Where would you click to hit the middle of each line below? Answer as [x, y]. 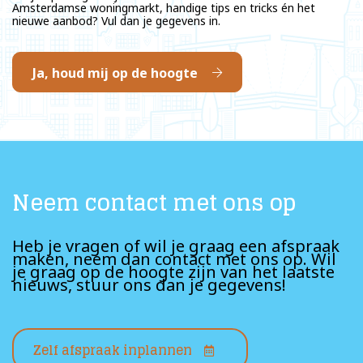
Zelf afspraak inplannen [113, 350]
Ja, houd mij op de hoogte [115, 73]
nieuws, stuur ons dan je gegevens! [149, 285]
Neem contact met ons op [154, 203]
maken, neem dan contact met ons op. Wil [174, 259]
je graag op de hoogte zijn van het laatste [173, 272]
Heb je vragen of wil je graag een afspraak [176, 246]
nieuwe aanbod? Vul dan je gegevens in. [116, 21]
